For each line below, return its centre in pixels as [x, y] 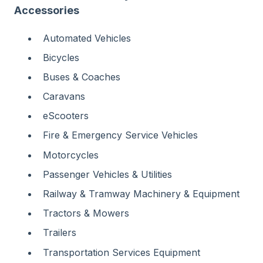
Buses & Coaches [82, 77]
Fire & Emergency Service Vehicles [120, 135]
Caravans [64, 97]
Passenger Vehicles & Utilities [107, 174]
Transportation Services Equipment [122, 252]
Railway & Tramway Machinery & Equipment [141, 194]
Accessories [47, 11]
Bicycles [61, 57]
